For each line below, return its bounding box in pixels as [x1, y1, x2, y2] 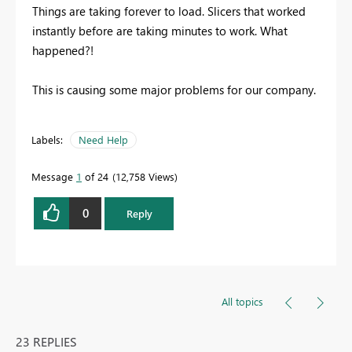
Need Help [79, 132, 128, 146]
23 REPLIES [16, 332, 77, 350]
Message [31, 169, 76, 183]
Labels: [31, 132, 63, 146]
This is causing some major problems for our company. [32, 81, 316, 97]
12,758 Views [115, 169, 174, 183]
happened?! [32, 42, 93, 58]
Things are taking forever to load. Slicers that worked [32, 2, 306, 19]
